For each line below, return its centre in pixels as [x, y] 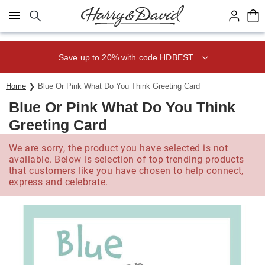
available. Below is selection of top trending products [127, 159]
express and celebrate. [59, 182]
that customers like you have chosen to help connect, [126, 171]
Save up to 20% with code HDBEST [126, 57]
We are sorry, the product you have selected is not [119, 148]
